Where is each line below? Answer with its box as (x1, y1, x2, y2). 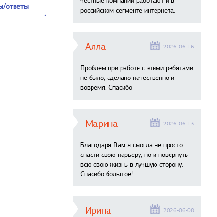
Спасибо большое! (80, 170, 133, 178)
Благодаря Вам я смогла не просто (80, 141, 183, 149)
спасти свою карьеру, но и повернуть (80, 151, 188, 159)
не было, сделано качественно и (80, 74, 174, 82)
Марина (85, 118, 118, 130)
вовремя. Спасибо (80, 83, 132, 92)
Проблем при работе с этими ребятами (80, 64, 193, 72)
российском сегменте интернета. (80, 6, 175, 15)
